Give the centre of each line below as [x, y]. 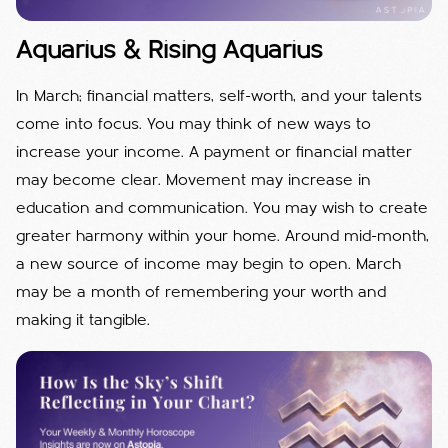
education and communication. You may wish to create [222, 208]
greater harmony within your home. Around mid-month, [222, 236]
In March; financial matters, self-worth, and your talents [219, 96]
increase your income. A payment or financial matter [214, 152]
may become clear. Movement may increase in [193, 180]
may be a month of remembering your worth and [201, 292]
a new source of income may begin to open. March [208, 264]
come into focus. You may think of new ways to [193, 124]
